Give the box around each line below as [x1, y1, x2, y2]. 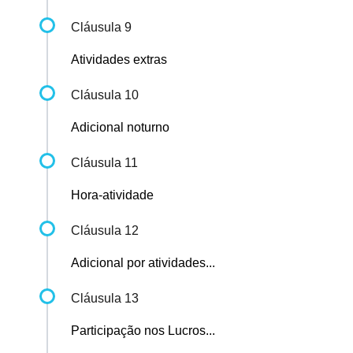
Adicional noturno [71, 121, 169, 135]
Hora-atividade [71, 188, 154, 203]
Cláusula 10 [71, 88, 139, 102]
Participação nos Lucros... [71, 324, 215, 338]
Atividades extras [71, 53, 167, 67]
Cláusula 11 [71, 156, 138, 170]
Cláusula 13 [71, 292, 139, 306]
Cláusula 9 [71, 20, 132, 35]
